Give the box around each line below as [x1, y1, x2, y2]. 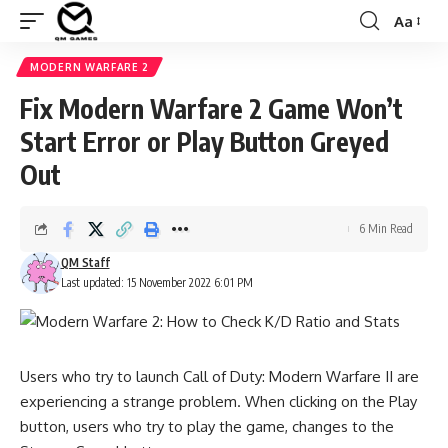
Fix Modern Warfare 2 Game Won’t [20, 92, 403, 125]
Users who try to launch [20, 367, 183, 386]
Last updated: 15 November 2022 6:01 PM [60, 275, 253, 290]
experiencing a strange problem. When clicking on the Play [20, 392, 417, 411]
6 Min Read [359, 221, 413, 236]
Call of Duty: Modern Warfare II [183, 367, 393, 386]
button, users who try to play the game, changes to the [20, 417, 394, 436]
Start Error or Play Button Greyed [20, 125, 389, 158]
